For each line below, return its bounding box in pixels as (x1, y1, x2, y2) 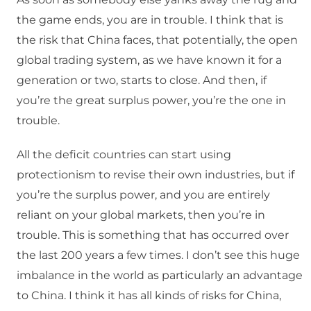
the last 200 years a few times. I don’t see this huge (17, 249, 300, 262)
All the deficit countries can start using (17, 148, 231, 162)
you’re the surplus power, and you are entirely (17, 188, 270, 202)
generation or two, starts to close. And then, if (17, 74, 267, 87)
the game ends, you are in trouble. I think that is (17, 13, 283, 27)
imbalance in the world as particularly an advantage (17, 269, 303, 283)
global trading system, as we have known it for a (17, 53, 282, 67)
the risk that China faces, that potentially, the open (17, 33, 298, 47)
